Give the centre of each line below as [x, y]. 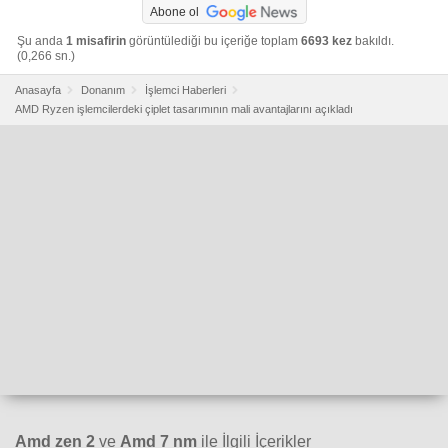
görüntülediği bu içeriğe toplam [213, 40]
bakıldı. [373, 40]
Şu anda [41, 40]
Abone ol [174, 11]
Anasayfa [38, 89]
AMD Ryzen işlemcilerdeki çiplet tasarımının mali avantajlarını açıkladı [184, 108]
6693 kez [326, 40]
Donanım [103, 89]
